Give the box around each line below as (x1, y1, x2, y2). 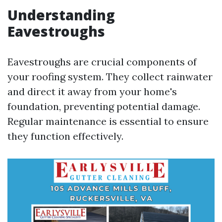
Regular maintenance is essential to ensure (7, 115, 209, 127)
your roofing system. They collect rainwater (7, 70, 213, 83)
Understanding (7, 5, 115, 24)
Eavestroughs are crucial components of (7, 55, 197, 68)
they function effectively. (7, 130, 123, 142)
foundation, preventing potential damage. (7, 100, 200, 112)
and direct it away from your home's (7, 85, 177, 98)
